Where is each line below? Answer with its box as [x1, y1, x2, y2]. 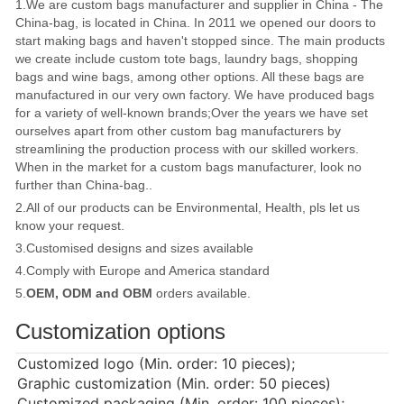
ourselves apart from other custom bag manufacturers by [15, 124, 341, 139]
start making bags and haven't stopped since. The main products [15, 33, 385, 49]
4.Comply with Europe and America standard [15, 263, 270, 279]
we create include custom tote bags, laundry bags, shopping [15, 51, 358, 67]
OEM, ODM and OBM [26, 286, 152, 301]
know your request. [15, 218, 124, 234]
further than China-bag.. [15, 178, 152, 193]
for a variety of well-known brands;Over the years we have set [15, 106, 368, 121]
